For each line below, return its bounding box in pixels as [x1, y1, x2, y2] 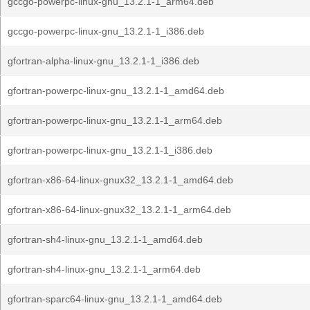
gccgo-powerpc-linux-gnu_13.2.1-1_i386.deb [8, 26, 204, 37]
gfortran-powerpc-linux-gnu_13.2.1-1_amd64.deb [8, 85, 224, 96]
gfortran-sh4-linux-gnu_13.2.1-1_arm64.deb [8, 264, 201, 275]
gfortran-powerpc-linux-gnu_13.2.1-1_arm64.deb [8, 115, 222, 126]
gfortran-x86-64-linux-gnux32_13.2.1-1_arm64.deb [8, 204, 231, 215]
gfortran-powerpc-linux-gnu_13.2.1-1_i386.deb [8, 145, 212, 156]
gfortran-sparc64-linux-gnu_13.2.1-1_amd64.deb [8, 293, 222, 304]
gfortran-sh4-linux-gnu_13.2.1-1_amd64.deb [8, 234, 203, 245]
